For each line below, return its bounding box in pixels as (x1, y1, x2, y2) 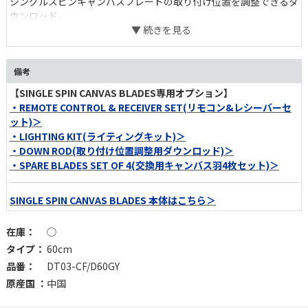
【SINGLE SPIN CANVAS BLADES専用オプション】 (10, 86, 233, 100)
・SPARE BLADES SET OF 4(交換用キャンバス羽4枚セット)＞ (10, 158, 279, 173)
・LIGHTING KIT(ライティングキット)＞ (10, 129, 186, 144)
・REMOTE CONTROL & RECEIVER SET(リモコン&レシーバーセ (10, 100, 291, 115)
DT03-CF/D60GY (47, 259, 120, 274)
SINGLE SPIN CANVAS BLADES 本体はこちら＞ (10, 193, 216, 208)
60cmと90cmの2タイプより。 (10, 23, 143, 38)
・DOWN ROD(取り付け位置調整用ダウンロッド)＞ (10, 144, 234, 158)
